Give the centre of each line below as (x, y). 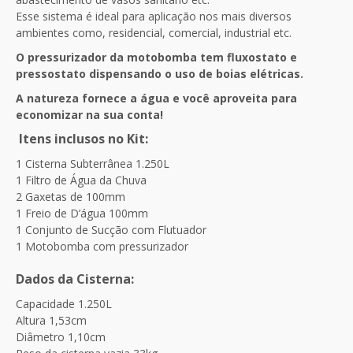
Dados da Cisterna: (75, 279)
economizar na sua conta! (89, 115)
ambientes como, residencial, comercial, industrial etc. (155, 33)
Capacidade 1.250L (64, 304)
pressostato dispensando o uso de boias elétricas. (160, 74)
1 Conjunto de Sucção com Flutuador (111, 230)
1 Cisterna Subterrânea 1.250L (93, 163)
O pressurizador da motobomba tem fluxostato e (156, 57)
